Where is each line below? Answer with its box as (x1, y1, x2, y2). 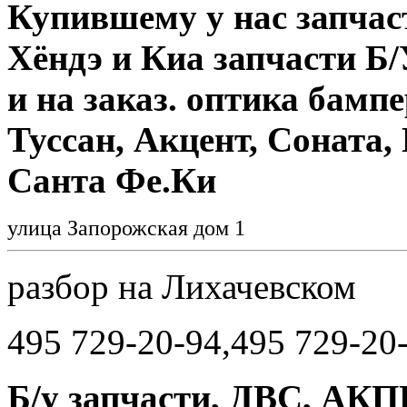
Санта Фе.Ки (7, 160, 216, 200)
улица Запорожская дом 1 (7, 214, 256, 240)
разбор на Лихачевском (7, 266, 356, 306)
